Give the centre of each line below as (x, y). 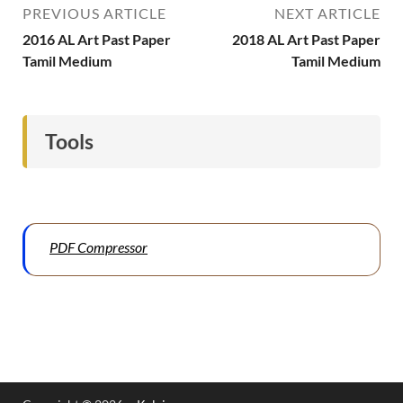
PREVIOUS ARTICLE (94, 13)
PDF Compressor (99, 246)
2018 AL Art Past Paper (306, 39)
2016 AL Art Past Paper (97, 39)
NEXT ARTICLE (327, 13)
